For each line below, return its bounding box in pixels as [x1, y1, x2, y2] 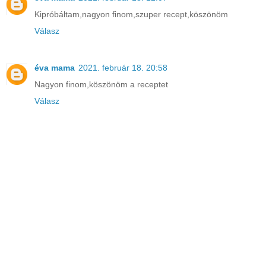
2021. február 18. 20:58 [78, 63, 167, 73]
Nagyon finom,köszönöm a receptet [34, 80, 168, 90]
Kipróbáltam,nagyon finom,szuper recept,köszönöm [34, 9, 228, 20]
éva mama [34, 63, 75, 73]
